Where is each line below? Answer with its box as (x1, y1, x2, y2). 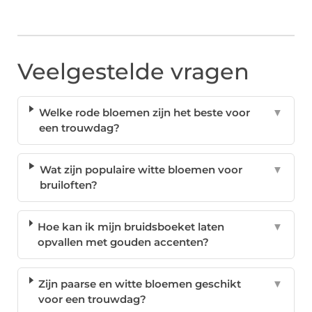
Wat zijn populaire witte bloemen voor (39, 163, 242, 177)
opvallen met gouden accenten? (38, 235, 210, 249)
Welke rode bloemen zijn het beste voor (38, 106, 250, 120)
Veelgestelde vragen (17, 58, 249, 86)
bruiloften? (39, 178, 97, 192)
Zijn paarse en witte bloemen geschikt (38, 277, 242, 291)
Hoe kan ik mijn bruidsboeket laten (38, 220, 225, 234)
